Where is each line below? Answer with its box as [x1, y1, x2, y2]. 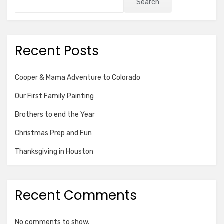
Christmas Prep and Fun [15, 129, 92, 137]
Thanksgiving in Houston [15, 147, 93, 156]
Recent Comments [15, 186, 137, 204]
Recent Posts [15, 42, 99, 60]
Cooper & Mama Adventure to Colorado [15, 73, 140, 82]
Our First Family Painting [15, 92, 94, 100]
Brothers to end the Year [15, 110, 95, 119]
